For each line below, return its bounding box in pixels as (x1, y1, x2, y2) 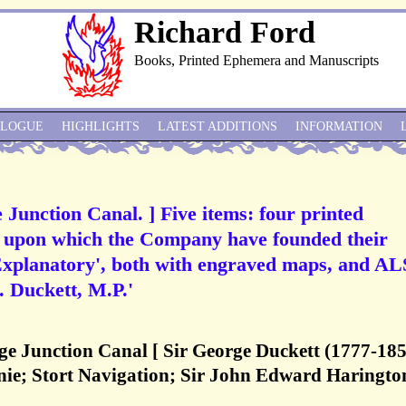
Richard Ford (134, 15, 315, 49)
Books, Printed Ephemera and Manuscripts (134, 53, 379, 68)
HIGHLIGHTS (62, 120, 140, 133)
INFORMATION (295, 120, 382, 133)
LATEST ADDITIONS (158, 120, 277, 133)
